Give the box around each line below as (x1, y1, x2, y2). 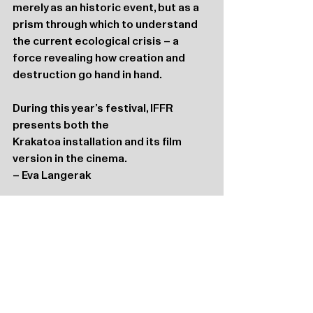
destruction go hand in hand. (13, 68, 162, 80)
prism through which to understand (13, 17, 200, 30)
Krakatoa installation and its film (13, 135, 184, 147)
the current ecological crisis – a (13, 34, 181, 47)
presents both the (13, 118, 111, 131)
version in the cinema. (13, 152, 127, 164)
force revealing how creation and (13, 51, 187, 64)
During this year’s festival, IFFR (13, 101, 175, 114)
